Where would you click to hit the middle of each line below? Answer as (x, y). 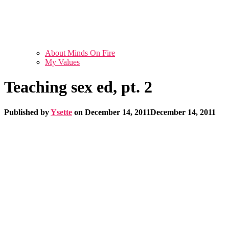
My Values (62, 62)
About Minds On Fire (80, 53)
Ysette (61, 112)
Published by (27, 112)
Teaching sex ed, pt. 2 (78, 87)
